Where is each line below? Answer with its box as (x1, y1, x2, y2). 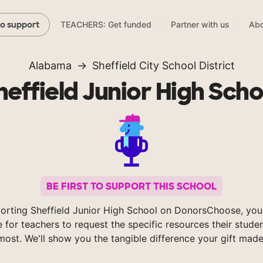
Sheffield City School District (92, 59, 235, 72)
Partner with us (171, 19, 230, 30)
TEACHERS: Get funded (60, 19, 151, 30)
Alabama (28, 59, 72, 72)
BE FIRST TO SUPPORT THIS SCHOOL (46, 180, 217, 193)
